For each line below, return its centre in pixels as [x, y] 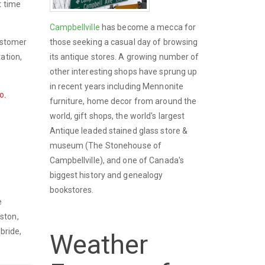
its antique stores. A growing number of [124, 56]
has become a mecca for [148, 27]
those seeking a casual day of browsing [124, 42]
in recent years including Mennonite [117, 86]
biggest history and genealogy [106, 175]
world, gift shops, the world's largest [117, 116]
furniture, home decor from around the [123, 101]
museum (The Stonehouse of [106, 145]
